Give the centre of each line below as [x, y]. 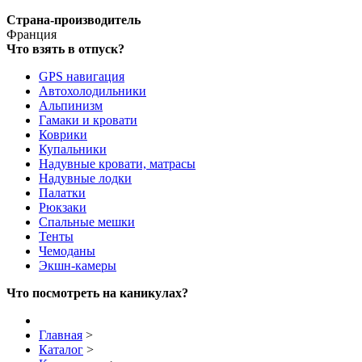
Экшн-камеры [78, 266]
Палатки [62, 193]
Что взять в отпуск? [65, 49]
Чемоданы [67, 251]
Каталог [61, 350]
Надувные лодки [85, 179]
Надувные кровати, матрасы [117, 164]
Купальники [73, 149]
